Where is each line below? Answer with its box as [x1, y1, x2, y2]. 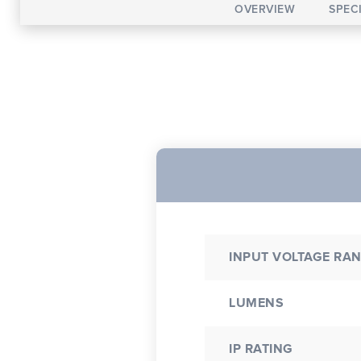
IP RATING [229, 342, 293, 355]
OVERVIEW [234, 4, 296, 15]
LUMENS [229, 297, 284, 309]
